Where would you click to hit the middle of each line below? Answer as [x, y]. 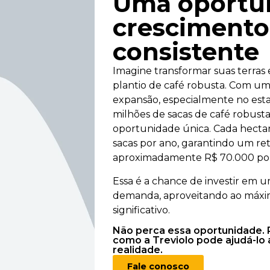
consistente [186, 52]
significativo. [141, 210]
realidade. [138, 250]
